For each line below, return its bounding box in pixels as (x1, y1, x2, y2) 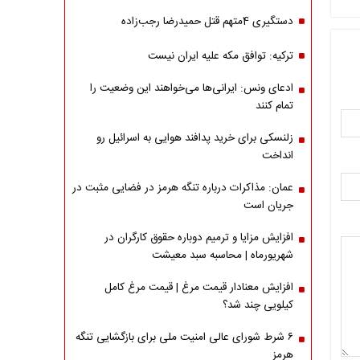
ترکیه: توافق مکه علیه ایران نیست (147, 47, 293, 65)
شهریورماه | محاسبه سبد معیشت (151, 247, 293, 264)
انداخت (261, 147, 293, 165)
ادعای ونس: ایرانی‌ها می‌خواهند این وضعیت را (89, 80, 293, 97)
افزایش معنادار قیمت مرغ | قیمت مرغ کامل (104, 279, 293, 297)
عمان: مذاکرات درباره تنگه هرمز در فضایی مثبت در (72, 179, 293, 197)
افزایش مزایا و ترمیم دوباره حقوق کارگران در (104, 229, 293, 247)
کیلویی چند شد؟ (222, 297, 293, 314)
